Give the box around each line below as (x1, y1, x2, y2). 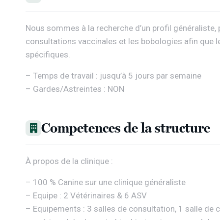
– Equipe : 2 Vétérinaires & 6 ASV (26, 191, 147, 200)
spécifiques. (26, 50, 70, 59)
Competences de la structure (41, 120, 210, 136)
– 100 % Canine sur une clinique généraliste (26, 177, 186, 187)
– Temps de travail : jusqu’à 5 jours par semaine (26, 71, 201, 81)
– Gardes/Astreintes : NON (26, 84, 124, 94)
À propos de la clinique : (26, 156, 113, 166)
